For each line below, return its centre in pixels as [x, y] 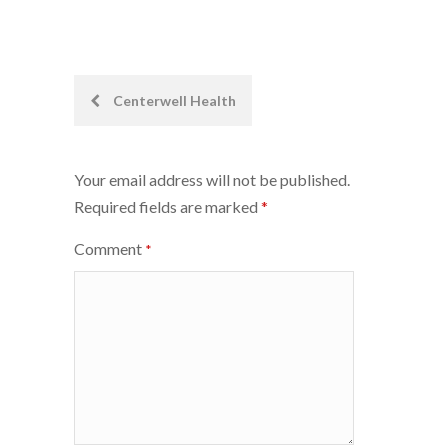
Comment [109, 248]
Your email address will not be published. [212, 179]
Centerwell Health [173, 100]
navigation [137, 145]
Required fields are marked [167, 206]
